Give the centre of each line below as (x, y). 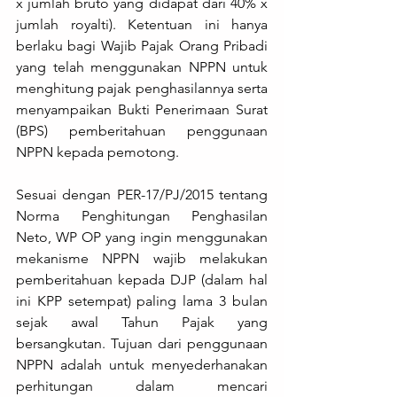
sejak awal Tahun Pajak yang (142, 323)
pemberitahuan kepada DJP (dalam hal (142, 280)
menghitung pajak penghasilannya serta (142, 89)
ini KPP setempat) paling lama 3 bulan (142, 301)
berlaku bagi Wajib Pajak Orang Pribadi (142, 46)
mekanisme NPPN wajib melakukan (142, 259)
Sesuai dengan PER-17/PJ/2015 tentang (142, 195)
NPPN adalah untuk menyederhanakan (142, 365)
